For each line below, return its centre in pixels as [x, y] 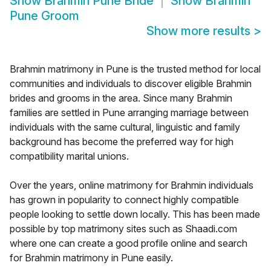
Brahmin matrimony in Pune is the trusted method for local [135, 69]
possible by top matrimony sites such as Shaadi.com [123, 229]
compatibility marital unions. [69, 156]
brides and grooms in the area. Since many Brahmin [121, 98]
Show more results [200, 31]
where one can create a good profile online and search [129, 243]
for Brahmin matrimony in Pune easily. [91, 258]
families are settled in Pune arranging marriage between [129, 113]
